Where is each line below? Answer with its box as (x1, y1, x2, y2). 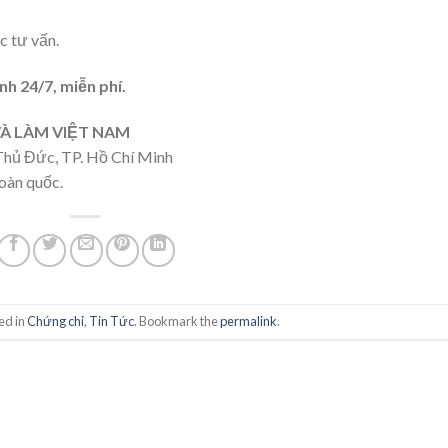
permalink (220, 313, 278, 330)
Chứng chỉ (27, 313, 85, 330)
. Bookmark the (134, 313, 221, 330)
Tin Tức (89, 313, 135, 330)
